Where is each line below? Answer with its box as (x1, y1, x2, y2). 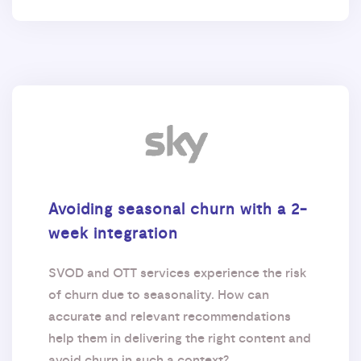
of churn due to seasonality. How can (48, 287, 269, 304)
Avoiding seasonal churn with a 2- (48, 200, 307, 220)
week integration (48, 224, 178, 244)
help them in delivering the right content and (48, 330, 311, 347)
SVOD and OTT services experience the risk (48, 265, 306, 282)
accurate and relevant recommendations (48, 309, 291, 326)
